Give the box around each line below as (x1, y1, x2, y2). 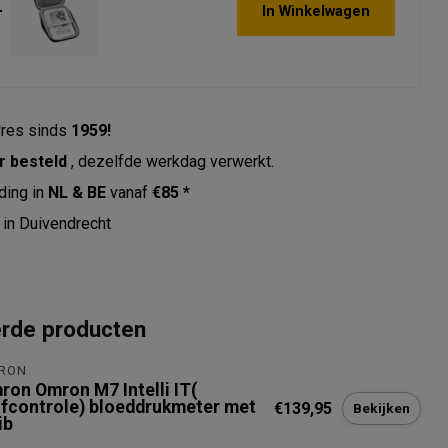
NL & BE (48, 183, 107, 202)
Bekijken (353, 400, 410, 416)
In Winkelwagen (261, 2, 370, 20)
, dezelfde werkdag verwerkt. (71, 152, 275, 171)
